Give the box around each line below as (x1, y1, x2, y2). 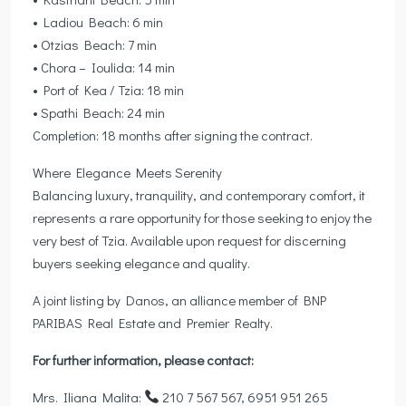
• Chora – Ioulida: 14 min (33, 57, 175, 76)
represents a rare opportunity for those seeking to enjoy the (33, 208, 372, 227)
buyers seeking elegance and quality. (33, 253, 250, 272)
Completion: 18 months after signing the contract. (33, 125, 313, 144)
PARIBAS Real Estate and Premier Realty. (33, 313, 273, 332)
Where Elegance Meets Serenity (33, 162, 222, 181)
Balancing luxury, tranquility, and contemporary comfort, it (33, 185, 365, 204)
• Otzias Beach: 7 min (33, 34, 157, 53)
